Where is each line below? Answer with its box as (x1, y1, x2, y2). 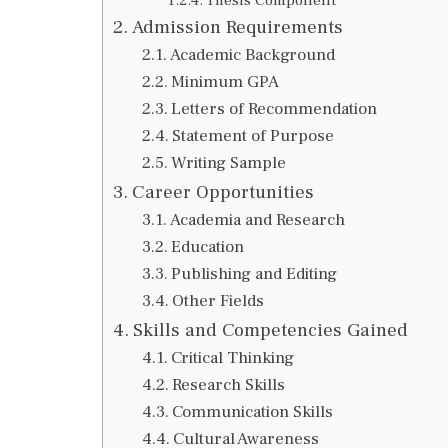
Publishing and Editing (170, 262, 337, 285)
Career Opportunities (131, 179, 314, 204)
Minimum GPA (170, 70, 279, 93)
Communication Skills (171, 400, 333, 423)
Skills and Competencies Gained (132, 317, 408, 342)
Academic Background (169, 43, 335, 66)
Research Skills (171, 373, 285, 396)
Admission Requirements (131, 14, 343, 39)
